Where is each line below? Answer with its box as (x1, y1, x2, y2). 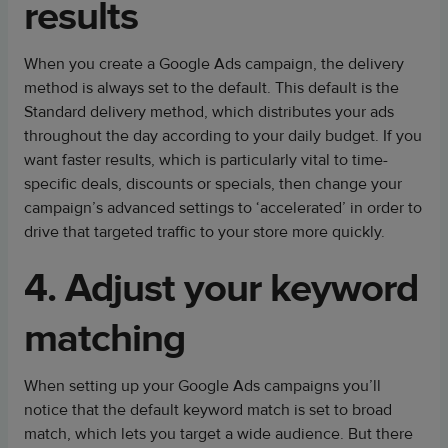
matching (24, 314, 185, 363)
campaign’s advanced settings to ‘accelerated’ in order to (24, 198, 422, 218)
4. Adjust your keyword (24, 264, 418, 313)
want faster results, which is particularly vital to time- (24, 150, 388, 170)
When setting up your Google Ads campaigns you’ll (24, 376, 381, 396)
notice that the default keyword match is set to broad (24, 400, 392, 420)
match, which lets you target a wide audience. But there (24, 424, 413, 444)
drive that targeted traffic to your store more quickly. (24, 222, 385, 242)
